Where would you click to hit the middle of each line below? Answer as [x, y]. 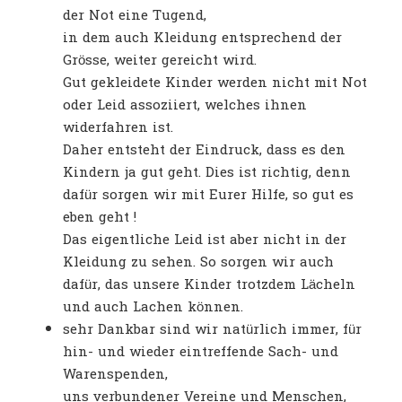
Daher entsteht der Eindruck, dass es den [204, 151]
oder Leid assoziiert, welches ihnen [185, 106]
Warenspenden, [115, 375]
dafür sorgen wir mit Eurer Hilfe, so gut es [208, 196]
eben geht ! [100, 218]
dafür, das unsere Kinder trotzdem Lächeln [209, 285]
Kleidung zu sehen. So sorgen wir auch [198, 263]
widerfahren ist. [118, 128]
